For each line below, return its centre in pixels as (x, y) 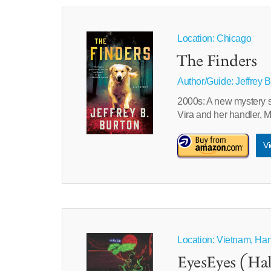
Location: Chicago (214, 38)
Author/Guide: (206, 81)
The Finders (217, 62)
